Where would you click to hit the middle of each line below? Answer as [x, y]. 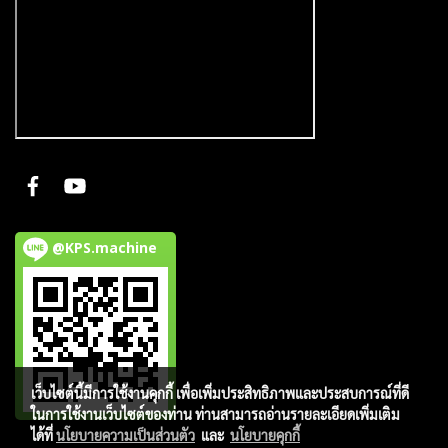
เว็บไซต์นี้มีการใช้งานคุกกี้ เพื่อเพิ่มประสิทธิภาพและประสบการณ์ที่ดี [220, 393]
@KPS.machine [102, 247]
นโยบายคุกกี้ [265, 435]
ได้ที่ [43, 435]
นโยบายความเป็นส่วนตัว [125, 435]
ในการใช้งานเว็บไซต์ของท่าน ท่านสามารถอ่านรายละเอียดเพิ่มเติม [215, 414]
